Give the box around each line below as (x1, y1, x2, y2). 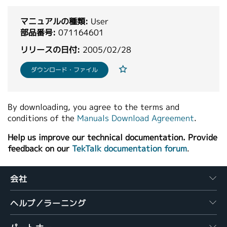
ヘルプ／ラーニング (10, 198, 86, 209)
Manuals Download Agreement (77, 112, 194, 124)
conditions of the (8, 112, 77, 124)
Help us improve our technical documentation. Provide (8, 132, 217, 143)
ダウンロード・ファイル (31, 65, 98, 74)
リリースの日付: (20, 44, 80, 56)
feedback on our (8, 143, 72, 155)
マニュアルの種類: (20, 16, 88, 27)
